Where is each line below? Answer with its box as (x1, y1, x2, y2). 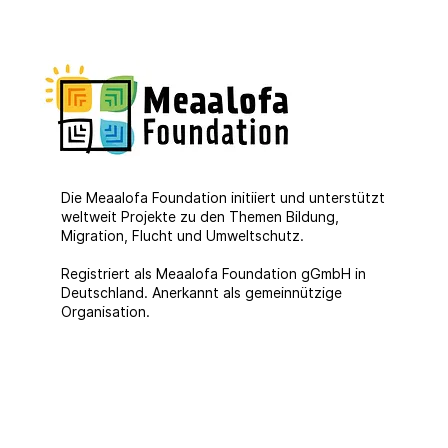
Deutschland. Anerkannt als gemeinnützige (60, 284, 342, 302)
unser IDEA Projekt (207, 116, 372, 138)
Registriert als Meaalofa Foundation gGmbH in (60, 265, 366, 283)
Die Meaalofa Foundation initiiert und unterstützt (60, 189, 385, 207)
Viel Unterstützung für (207, 95, 408, 117)
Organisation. (60, 303, 150, 321)
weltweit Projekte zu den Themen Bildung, (60, 208, 339, 226)
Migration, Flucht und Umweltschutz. (60, 227, 304, 245)
